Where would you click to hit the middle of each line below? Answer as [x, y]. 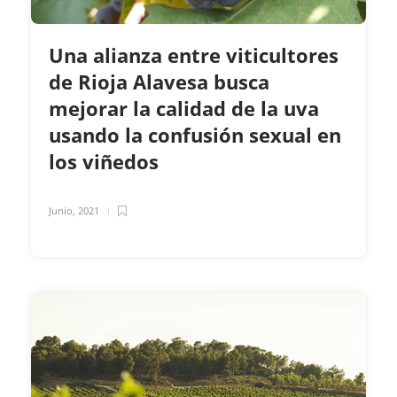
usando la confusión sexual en [195, 134]
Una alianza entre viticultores [194, 54]
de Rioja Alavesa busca [159, 81]
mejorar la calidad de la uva [184, 108]
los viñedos [106, 161]
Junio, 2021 [74, 210]
